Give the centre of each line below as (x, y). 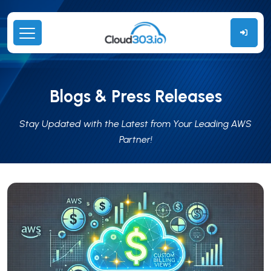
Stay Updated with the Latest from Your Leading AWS (135, 123)
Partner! (135, 139)
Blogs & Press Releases (135, 96)
